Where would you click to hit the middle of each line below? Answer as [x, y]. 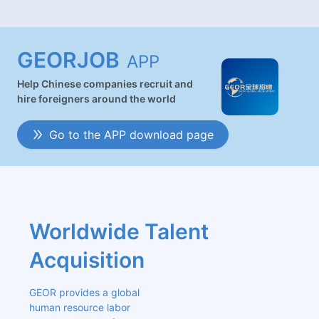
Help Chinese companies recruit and [105, 84]
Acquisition [87, 260]
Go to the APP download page [131, 134]
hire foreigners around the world [96, 99]
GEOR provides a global [84, 293]
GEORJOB [68, 60]
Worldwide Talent [119, 232]
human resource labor [79, 308]
